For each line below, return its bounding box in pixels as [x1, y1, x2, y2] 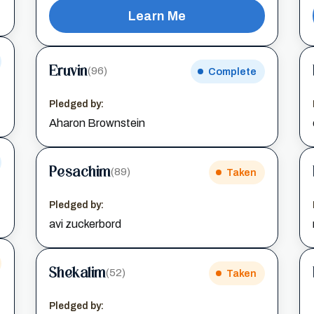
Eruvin [48, 62, 88, 80]
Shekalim [48, 264, 106, 282]
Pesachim [48, 163, 111, 181]
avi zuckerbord [48, 217, 121, 230]
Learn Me [128, 8, 186, 23]
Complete [208, 65, 257, 77]
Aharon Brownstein [48, 116, 145, 129]
